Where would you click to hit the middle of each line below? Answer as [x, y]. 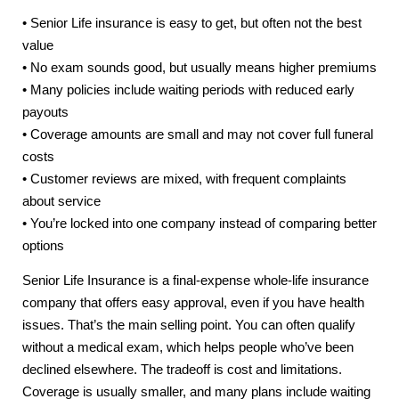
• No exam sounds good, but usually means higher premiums [199, 67]
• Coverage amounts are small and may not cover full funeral [198, 134]
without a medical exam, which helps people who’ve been [188, 348]
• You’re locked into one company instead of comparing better [199, 223]
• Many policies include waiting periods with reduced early [188, 90]
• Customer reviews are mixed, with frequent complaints [184, 179]
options [43, 245]
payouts [45, 112]
